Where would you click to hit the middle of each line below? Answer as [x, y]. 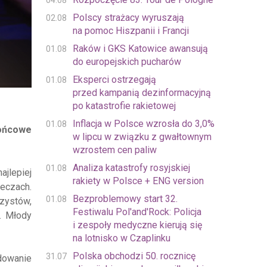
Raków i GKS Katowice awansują [140, 49]
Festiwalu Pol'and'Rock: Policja [137, 212]
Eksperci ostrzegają [114, 80]
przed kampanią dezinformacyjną [142, 93]
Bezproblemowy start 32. [125, 199]
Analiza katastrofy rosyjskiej [131, 168]
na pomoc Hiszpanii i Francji [131, 31]
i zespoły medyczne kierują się [137, 225]
